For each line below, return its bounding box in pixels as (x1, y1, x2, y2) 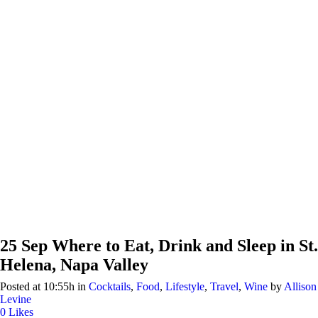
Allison (284, 280, 317, 292)
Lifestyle (165, 280, 204, 292)
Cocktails (89, 280, 131, 292)
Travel (210, 280, 238, 292)
